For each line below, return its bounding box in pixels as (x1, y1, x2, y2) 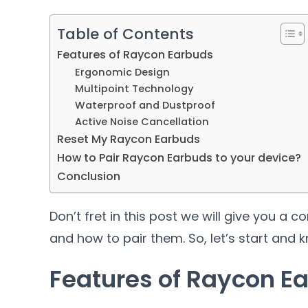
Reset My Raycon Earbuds (57, 131, 200, 147)
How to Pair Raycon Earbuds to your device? (57, 149, 301, 166)
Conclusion (57, 168, 120, 184)
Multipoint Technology (74, 81, 194, 96)
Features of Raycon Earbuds (57, 46, 213, 63)
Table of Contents (57, 23, 194, 45)
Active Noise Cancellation (74, 114, 209, 129)
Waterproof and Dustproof (74, 98, 215, 112)
